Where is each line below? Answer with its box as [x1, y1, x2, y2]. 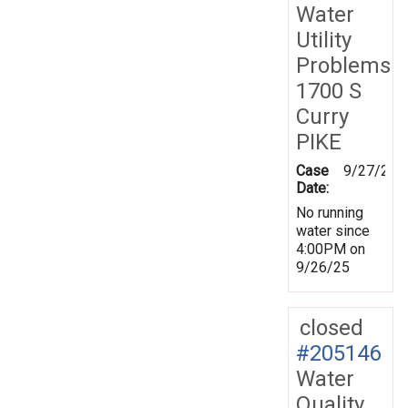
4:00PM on [296, 240, 365, 258]
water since [296, 221, 370, 240]
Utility [296, 26, 352, 53]
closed [300, 314, 363, 341]
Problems [296, 52, 391, 78]
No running [296, 203, 363, 221]
